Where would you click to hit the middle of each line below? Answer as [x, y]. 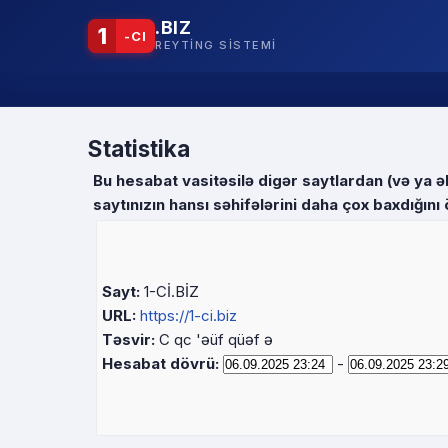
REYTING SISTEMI [216, 45]
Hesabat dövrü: [160, 363]
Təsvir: [128, 339]
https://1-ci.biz [188, 315]
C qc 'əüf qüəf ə [214, 339]
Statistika [139, 148]
